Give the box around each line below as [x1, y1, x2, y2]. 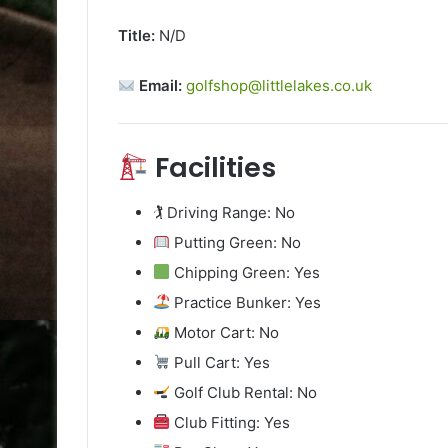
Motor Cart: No [170, 322, 280, 342]
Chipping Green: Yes [170, 262, 321, 282]
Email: [135, 76, 183, 96]
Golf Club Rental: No [170, 382, 318, 402]
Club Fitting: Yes [170, 412, 291, 432]
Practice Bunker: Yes [170, 292, 322, 312]
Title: [118, 26, 155, 46]
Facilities [148, 149, 276, 187]
